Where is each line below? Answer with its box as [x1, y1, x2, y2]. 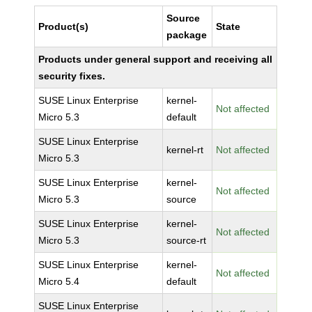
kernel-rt [166, 144, 204, 155]
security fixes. [38, 70, 106, 81]
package [166, 29, 208, 40]
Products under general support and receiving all [38, 54, 273, 65]
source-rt [166, 235, 207, 246]
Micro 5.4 [38, 276, 80, 287]
